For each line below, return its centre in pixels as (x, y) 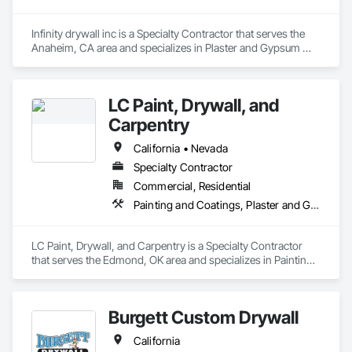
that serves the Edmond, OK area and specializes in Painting (172, 260)
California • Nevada (181, 148)
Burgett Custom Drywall (203, 317)
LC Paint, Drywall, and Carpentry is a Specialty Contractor (167, 246)
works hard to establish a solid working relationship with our (174, 11)
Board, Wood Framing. (85, 62)
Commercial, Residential (192, 186)
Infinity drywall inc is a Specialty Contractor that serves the (168, 33)
